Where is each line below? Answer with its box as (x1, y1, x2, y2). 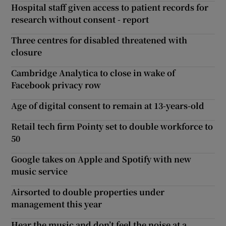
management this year (11, 198, 102, 210)
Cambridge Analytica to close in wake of (11, 67, 176, 79)
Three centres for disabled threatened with (11, 34, 188, 46)
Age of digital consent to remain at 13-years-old (11, 99, 205, 111)
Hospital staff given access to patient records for (11, 1, 209, 13)
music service (11, 165, 68, 177)
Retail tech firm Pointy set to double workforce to (11, 120, 213, 132)
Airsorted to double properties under (11, 186, 165, 198)
